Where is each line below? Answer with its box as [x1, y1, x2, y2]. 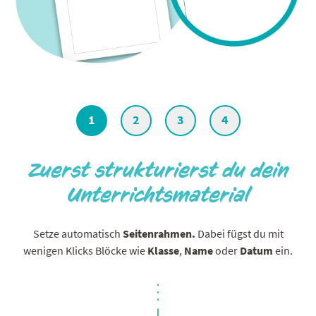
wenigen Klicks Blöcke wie [23, 243, 147, 257]
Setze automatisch [32, 226, 123, 241]
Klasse [147, 243, 179, 257]
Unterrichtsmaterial [66, 183, 250, 207]
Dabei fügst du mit [197, 226, 284, 241]
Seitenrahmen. [122, 226, 197, 241]
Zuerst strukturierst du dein [28, 159, 288, 182]
